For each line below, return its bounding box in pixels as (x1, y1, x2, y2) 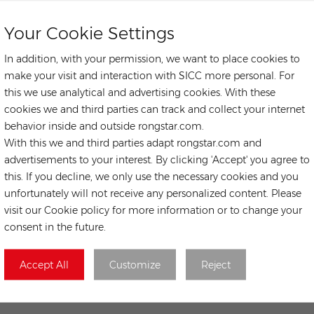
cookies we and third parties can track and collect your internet (4, 102, 305, 116)
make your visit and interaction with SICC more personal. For (4, 69, 294, 82)
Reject (201, 258, 231, 271)
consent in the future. (4, 220, 106, 233)
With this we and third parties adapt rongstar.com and (4, 136, 261, 149)
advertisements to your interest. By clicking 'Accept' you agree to (4, 153, 310, 166)
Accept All (20, 258, 69, 271)
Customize (109, 258, 161, 271)
